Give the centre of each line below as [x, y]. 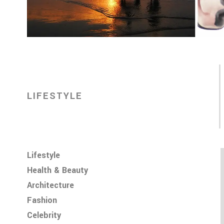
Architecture [50, 185]
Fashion [42, 200]
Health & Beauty [57, 170]
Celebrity [44, 215]
